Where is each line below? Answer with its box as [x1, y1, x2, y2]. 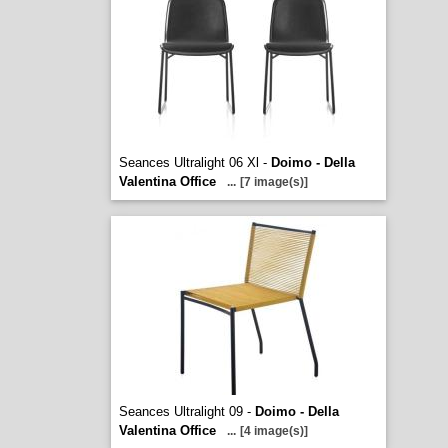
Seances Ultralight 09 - [118, 404, 255, 419]
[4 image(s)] [239, 424, 308, 438]
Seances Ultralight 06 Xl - [118, 155, 271, 170]
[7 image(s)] [239, 175, 308, 189]
